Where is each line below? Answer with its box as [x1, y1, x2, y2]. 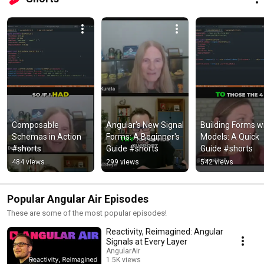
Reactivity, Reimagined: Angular [106, 227, 223, 237]
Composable [12, 120, 59, 130]
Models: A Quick [200, 132, 259, 142]
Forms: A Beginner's [106, 132, 180, 142]
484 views [12, 158, 45, 167]
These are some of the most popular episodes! [7, 209, 167, 218]
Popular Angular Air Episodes [7, 193, 148, 206]
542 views [200, 158, 233, 167]
